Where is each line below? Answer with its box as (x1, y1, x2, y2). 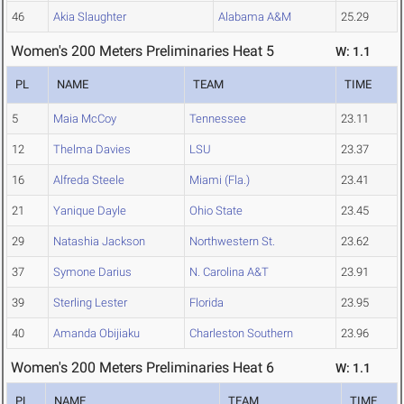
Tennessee (189, 112, 246, 126)
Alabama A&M (218, 10, 291, 24)
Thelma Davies (53, 142, 131, 157)
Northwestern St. (189, 234, 275, 249)
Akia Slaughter (53, 10, 126, 24)
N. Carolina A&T (189, 265, 269, 280)
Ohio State (189, 204, 243, 218)
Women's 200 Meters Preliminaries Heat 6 (11, 359, 274, 377)
